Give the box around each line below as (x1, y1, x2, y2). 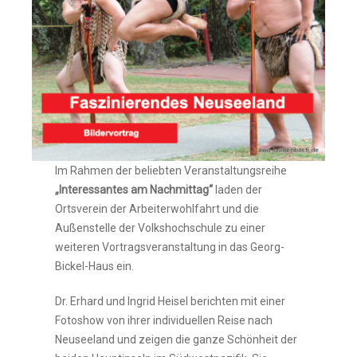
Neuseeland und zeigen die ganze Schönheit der (55, 333, 298, 347)
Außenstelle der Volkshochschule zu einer (55, 222, 266, 235)
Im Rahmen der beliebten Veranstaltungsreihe (55, 164, 288, 178)
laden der (213, 183, 263, 197)
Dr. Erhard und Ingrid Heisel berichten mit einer (55, 295, 286, 308)
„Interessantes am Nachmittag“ (55, 183, 214, 197)
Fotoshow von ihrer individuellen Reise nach (55, 314, 273, 328)
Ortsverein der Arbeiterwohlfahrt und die (55, 202, 260, 216)
